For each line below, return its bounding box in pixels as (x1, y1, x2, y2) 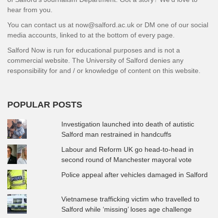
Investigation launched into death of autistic (61, 120, 195, 128)
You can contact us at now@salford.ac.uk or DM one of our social (7, 20, 208, 29)
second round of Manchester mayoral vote (61, 155, 192, 163)
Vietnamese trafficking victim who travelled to (61, 195, 200, 203)
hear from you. (7, 5, 53, 14)
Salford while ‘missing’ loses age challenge (61, 205, 192, 213)
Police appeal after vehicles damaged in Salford (61, 170, 208, 179)
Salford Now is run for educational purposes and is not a (7, 46, 180, 54)
